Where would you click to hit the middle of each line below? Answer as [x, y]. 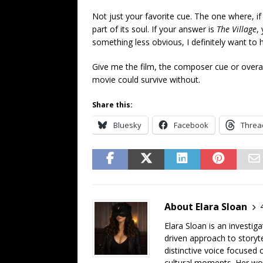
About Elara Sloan [206, 206]
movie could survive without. [146, 79]
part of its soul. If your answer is [154, 29]
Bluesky [127, 125]
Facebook [191, 125]
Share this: [112, 104]
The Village [237, 29]
